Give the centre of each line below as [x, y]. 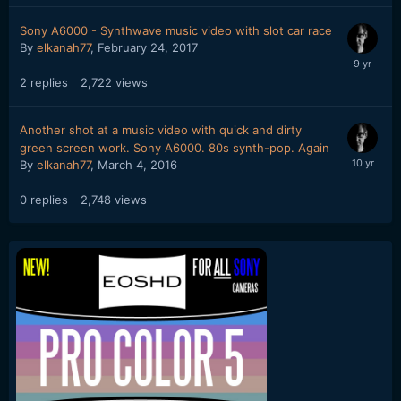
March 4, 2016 [137, 165]
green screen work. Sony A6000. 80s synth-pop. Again [175, 148]
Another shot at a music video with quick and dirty [161, 130]
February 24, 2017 [148, 47]
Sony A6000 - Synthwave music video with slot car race [176, 30]
